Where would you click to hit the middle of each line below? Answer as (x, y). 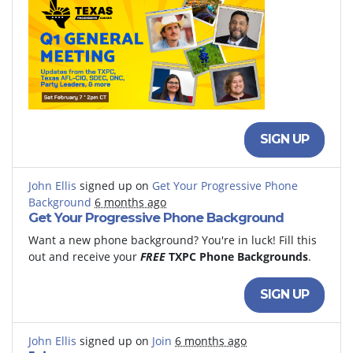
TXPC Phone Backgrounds (238, 256)
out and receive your (84, 256)
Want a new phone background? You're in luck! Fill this (173, 240)
